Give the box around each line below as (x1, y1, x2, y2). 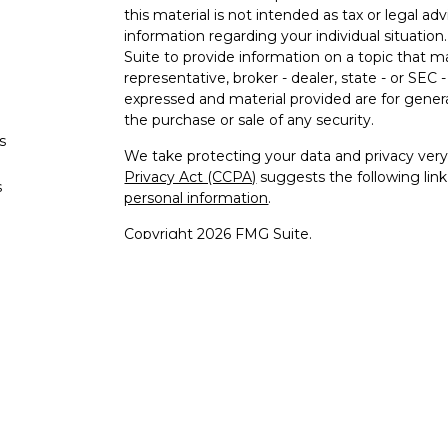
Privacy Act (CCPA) (124, 168, 257, 186)
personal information (124, 189, 269, 207)
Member (200, 318, 266, 336)
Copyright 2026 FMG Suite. (124, 225, 313, 243)
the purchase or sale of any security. (124, 111, 375, 129)
